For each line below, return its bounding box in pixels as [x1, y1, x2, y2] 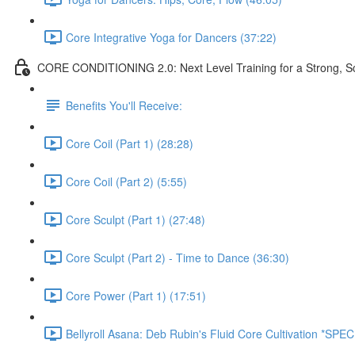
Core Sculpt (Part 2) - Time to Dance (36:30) [66, 249, 289, 265]
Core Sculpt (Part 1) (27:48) [66, 211, 205, 227]
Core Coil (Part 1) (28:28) [66, 135, 193, 151]
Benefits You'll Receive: [66, 97, 182, 113]
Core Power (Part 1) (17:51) [66, 287, 206, 303]
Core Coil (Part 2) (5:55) [66, 173, 187, 189]
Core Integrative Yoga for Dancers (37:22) [66, 29, 277, 45]
